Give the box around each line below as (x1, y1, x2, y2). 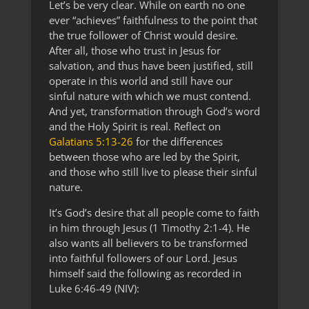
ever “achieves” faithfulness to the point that (48, 13, 257, 28)
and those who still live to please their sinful (48, 165, 257, 179)
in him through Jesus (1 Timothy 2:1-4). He (48, 221, 250, 235)
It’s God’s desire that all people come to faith (48, 206, 259, 220)
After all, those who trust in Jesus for (48, 43, 221, 58)
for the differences (132, 134, 223, 149)
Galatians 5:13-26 (48, 134, 133, 149)
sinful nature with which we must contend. (48, 89, 251, 103)
